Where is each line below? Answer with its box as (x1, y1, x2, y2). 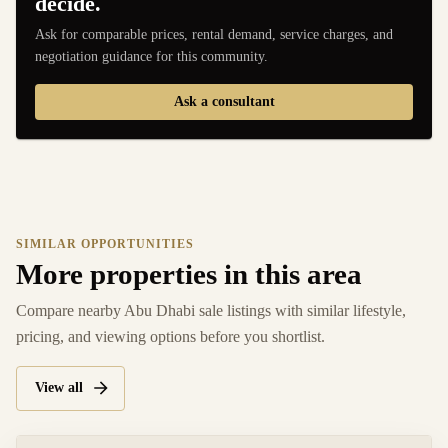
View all (34, 380, 83, 396)
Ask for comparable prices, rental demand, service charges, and (35, 26, 394, 42)
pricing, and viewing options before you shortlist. (16, 328, 325, 346)
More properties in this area (16, 258, 362, 291)
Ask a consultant (173, 93, 275, 109)
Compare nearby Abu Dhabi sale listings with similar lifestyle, (16, 302, 406, 320)
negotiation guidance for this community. (35, 48, 269, 64)
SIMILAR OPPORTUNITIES (16, 236, 194, 251)
